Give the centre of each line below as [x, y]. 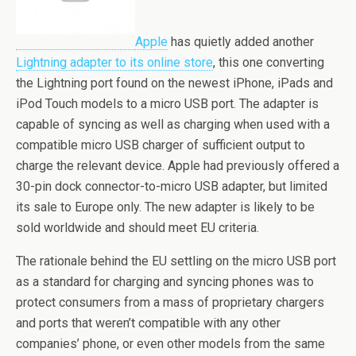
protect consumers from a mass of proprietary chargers [170, 302]
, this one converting [269, 62]
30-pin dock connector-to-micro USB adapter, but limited [172, 186]
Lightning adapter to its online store [114, 62]
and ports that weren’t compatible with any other [148, 323]
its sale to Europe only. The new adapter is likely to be [165, 207]
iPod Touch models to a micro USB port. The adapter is [167, 104]
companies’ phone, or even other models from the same [170, 344]
